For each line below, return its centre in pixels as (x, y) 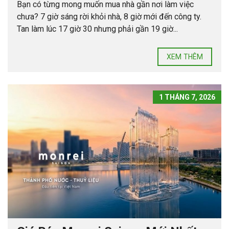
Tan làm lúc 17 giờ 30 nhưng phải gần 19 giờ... (97, 29)
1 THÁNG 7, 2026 (187, 97)
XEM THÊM (185, 57)
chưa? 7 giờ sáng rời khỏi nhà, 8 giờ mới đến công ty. (109, 17)
